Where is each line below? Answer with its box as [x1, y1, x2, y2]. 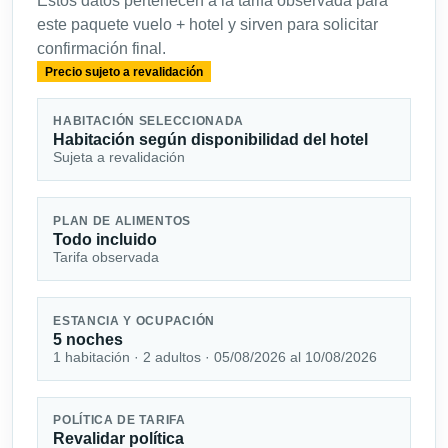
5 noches [53, 330, 124, 348]
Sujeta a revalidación [53, 149, 186, 166]
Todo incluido [53, 230, 158, 248]
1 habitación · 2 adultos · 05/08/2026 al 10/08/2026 [53, 348, 378, 365]
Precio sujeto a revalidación [44, 64, 203, 79]
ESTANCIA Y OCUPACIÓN [53, 314, 216, 327]
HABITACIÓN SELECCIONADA [53, 115, 245, 128]
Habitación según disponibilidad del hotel [53, 131, 369, 149]
